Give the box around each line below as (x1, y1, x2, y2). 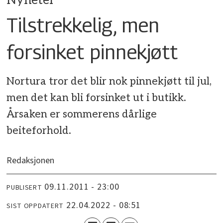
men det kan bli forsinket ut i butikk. (6, 91, 187, 104)
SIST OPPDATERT (6, 201, 64, 211)
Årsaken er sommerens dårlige (6, 108, 157, 120)
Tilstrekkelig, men (6, 12, 160, 37)
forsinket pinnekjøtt (6, 39, 178, 64)
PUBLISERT (6, 182, 42, 193)
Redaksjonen (6, 154, 55, 167)
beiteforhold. (6, 124, 72, 137)
